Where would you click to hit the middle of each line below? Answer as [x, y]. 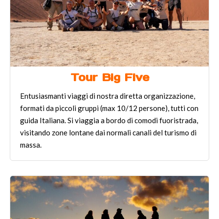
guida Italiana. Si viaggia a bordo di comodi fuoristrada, [109, 120]
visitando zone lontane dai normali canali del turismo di [108, 132]
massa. [31, 144]
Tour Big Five [109, 77]
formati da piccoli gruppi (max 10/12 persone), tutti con [109, 108]
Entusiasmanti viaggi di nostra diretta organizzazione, [108, 96]
